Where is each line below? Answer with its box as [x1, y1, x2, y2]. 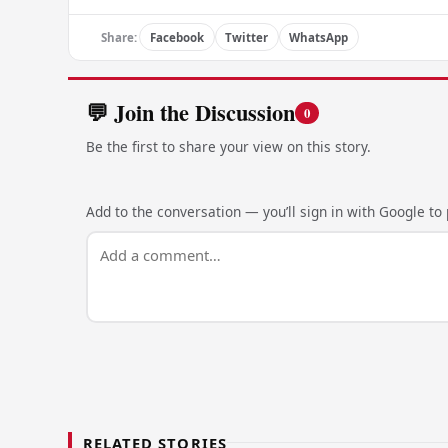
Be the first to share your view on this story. [85, 136, 371, 156]
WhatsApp [289, 29, 349, 45]
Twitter [225, 29, 269, 45]
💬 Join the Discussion [85, 96, 295, 130]
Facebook [149, 29, 204, 45]
